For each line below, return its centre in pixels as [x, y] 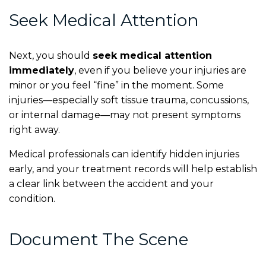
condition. [32, 198]
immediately [42, 70]
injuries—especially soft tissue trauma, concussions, [129, 100]
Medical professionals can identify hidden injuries [124, 154]
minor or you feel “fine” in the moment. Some [116, 85]
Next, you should [51, 55]
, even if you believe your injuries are [160, 70]
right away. [34, 129]
